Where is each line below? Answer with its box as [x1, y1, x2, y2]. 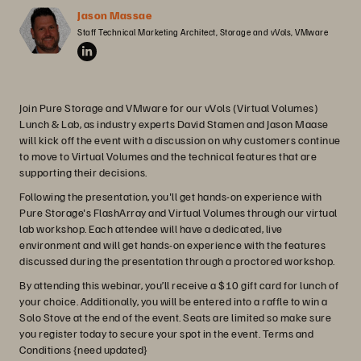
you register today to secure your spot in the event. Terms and [19, 326, 313, 340]
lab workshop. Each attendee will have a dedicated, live [19, 222, 283, 235]
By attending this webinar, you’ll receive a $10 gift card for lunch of [19, 278, 338, 292]
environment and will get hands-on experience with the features [19, 238, 326, 251]
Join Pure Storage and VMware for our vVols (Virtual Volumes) [19, 101, 318, 114]
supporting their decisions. [19, 165, 147, 179]
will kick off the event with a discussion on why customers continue [19, 133, 341, 147]
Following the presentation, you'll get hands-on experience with [19, 189, 322, 203]
